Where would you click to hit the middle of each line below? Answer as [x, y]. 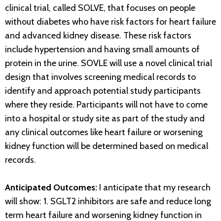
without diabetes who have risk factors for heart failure [110, 22]
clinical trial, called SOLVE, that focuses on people [100, 8]
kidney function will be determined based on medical [107, 146]
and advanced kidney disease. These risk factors [98, 36]
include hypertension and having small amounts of [102, 50]
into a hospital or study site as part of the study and [105, 119]
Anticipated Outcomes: [52, 188]
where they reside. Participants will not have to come [106, 105]
